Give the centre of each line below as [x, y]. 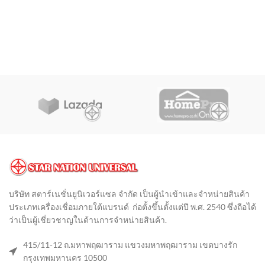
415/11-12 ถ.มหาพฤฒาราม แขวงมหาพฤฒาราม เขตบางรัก [130, 244]
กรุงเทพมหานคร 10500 [65, 257]
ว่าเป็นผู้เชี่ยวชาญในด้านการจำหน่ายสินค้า [87, 219]
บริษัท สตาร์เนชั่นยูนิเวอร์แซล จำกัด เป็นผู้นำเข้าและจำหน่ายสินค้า [129, 193]
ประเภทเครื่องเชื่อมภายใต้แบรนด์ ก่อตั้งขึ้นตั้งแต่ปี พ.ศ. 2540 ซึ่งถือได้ [132, 206]
